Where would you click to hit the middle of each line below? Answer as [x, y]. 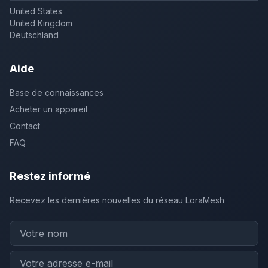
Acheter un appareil [48, 109]
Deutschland [34, 35]
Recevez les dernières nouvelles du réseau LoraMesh [117, 200]
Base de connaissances [57, 92]
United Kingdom [41, 23]
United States [36, 11]
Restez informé [50, 176]
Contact [25, 126]
